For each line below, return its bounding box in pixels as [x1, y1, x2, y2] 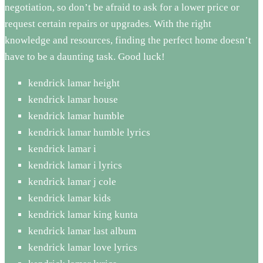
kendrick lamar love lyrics [28, 241, 137, 253]
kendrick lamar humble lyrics [28, 126, 150, 138]
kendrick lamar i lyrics [28, 159, 122, 171]
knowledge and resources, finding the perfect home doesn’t [5, 34, 251, 46]
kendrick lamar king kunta [28, 208, 138, 220]
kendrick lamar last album [28, 225, 136, 237]
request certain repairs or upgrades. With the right [5, 18, 211, 29]
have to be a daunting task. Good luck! [5, 50, 165, 62]
